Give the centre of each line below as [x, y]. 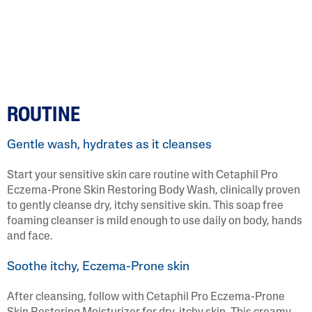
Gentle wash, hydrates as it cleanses [109, 145]
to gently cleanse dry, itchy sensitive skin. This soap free [145, 206]
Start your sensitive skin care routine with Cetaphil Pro [142, 175]
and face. [30, 236]
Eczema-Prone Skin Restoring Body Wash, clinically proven [154, 190]
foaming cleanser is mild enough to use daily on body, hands [155, 221]
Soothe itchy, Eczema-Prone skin [98, 267]
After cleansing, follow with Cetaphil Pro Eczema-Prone [146, 297]
